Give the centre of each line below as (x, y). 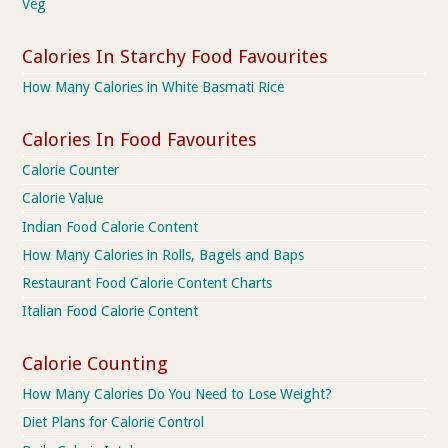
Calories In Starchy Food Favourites (175, 57)
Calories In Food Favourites (140, 139)
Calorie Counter (71, 170)
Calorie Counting (95, 363)
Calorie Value (63, 198)
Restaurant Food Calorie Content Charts (147, 283)
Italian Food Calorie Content (110, 311)
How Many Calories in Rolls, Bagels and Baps (163, 254)
